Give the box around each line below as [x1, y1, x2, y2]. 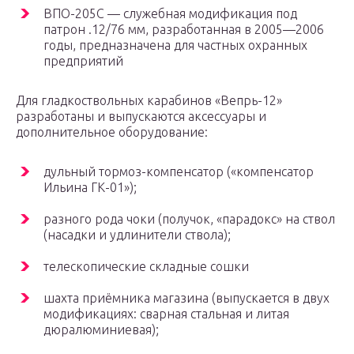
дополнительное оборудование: [16, 125, 208, 140]
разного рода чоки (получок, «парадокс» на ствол [43, 212, 335, 227]
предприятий [43, 54, 123, 69]
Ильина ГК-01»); [43, 180, 137, 195]
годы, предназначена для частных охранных [43, 38, 307, 53]
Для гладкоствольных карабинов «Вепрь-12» [16, 93, 282, 108]
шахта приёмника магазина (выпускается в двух [43, 291, 330, 306]
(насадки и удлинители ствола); [43, 228, 231, 243]
